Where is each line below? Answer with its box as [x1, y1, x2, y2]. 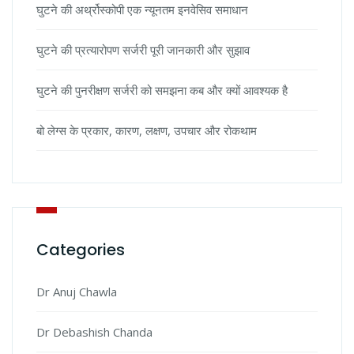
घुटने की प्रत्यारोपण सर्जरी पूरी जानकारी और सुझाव [36, 42, 250, 58]
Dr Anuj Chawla [36, 284, 117, 300]
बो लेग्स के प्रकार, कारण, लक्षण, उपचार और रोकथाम [36, 122, 257, 139]
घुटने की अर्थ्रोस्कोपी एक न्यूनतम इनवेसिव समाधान [36, 2, 248, 18]
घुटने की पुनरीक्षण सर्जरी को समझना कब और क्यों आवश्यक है [36, 82, 288, 99]
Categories [36, 239, 125, 262]
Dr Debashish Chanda [36, 324, 153, 341]
